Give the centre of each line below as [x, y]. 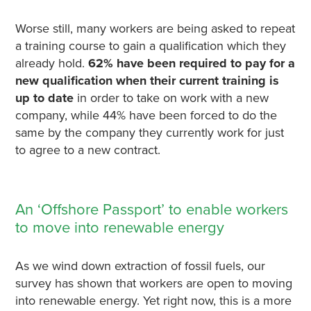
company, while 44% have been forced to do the [146, 115]
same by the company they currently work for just [149, 133]
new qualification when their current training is [147, 81]
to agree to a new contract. [87, 150]
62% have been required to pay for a [191, 63]
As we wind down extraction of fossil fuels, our [140, 266]
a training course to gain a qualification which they [150, 46]
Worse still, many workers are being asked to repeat [155, 28]
